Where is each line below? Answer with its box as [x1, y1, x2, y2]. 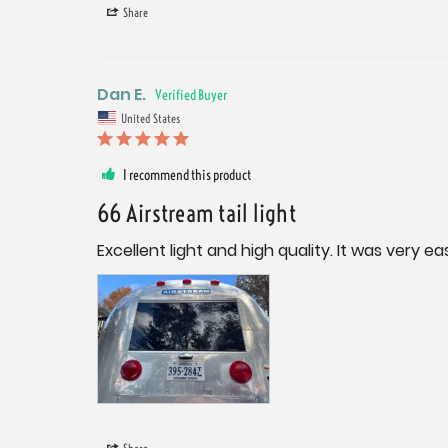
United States [121, 110, 180, 126]
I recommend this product [123, 165, 251, 184]
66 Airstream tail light [97, 197, 296, 228]
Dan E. [97, 83, 146, 107]
